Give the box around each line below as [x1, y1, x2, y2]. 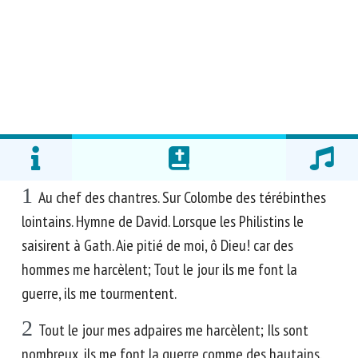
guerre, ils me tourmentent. [22, 283, 177, 304]
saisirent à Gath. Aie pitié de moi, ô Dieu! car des [22, 235, 293, 256]
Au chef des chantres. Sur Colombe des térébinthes [38, 187, 326, 208]
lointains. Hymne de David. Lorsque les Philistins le [22, 211, 304, 232]
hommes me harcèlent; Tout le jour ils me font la [22, 259, 297, 280]
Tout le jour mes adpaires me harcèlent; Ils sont [38, 320, 308, 340]
